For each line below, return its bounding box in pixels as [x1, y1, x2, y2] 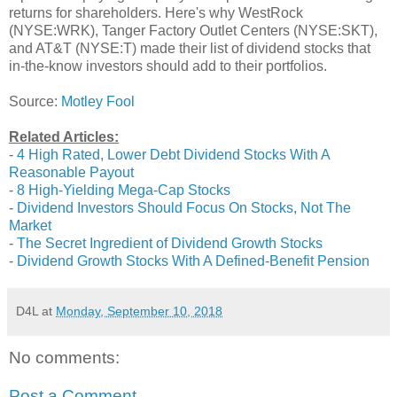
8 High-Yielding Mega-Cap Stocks [17, 182, 230, 198]
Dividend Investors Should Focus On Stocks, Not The [17, 199, 351, 215]
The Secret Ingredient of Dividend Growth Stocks [17, 235, 323, 251]
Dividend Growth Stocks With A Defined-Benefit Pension [17, 253, 370, 269]
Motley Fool [61, 93, 135, 109]
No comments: [9, 347, 120, 367]
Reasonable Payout [9, 164, 134, 180]
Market [9, 217, 51, 233]
